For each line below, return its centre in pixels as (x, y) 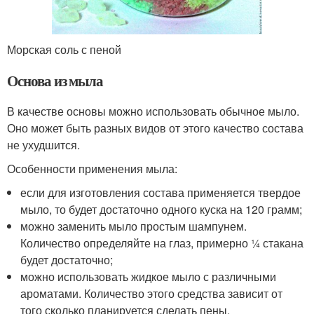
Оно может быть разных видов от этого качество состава (155, 128)
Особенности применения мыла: (92, 168)
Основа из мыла (55, 80)
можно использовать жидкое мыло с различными (149, 276)
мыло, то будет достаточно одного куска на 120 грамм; (162, 209)
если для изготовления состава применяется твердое (161, 192)
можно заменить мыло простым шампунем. (134, 226)
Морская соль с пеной (64, 49)
